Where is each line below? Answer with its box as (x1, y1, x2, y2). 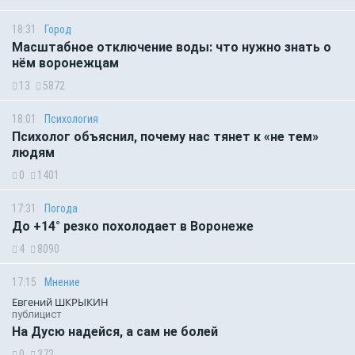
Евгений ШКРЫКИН (12, 294, 109, 309)
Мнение (44, 275, 80, 288)
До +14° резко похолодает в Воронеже (12, 218, 254, 234)
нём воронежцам (12, 55, 119, 71)
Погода (44, 201, 78, 215)
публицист (12, 307, 62, 320)
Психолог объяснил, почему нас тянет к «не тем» (12, 128, 319, 144)
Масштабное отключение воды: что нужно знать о (12, 39, 331, 55)
